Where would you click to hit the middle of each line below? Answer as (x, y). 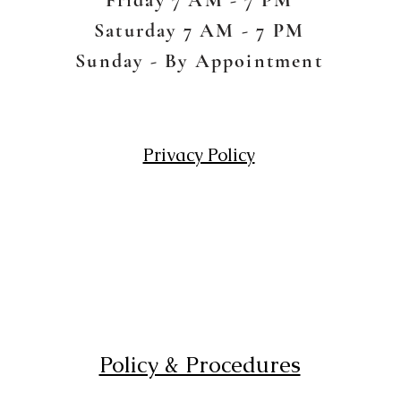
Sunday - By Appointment (199, 60)
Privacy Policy (199, 154)
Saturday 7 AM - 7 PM (199, 30)
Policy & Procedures (200, 364)
